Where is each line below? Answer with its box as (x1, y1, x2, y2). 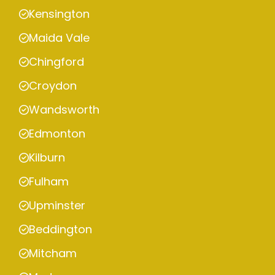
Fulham (29, 174, 69, 190)
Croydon (29, 78, 77, 94)
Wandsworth (29, 102, 99, 118)
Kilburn (29, 150, 65, 166)
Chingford (29, 54, 84, 70)
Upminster (29, 198, 85, 214)
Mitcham (29, 246, 77, 261)
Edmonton (29, 126, 85, 142)
